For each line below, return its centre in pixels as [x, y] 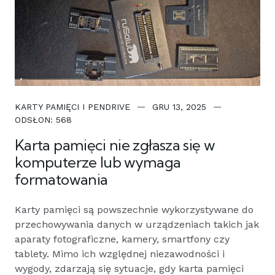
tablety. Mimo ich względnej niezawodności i [120, 254]
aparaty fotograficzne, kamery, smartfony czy [122, 239]
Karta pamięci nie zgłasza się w [115, 145]
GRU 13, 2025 [179, 107]
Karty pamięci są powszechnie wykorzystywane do [134, 209]
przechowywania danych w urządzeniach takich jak [137, 224]
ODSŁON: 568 [43, 119]
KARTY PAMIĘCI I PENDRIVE [72, 107]
